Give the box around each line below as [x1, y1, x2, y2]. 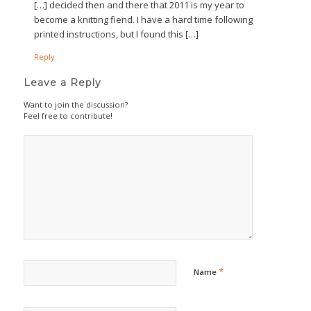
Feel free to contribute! [23, 110, 112, 121]
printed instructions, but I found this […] [33, 27, 199, 40]
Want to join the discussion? [23, 99, 128, 110]
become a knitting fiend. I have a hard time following [33, 12, 253, 26]
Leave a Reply [23, 76, 101, 89]
